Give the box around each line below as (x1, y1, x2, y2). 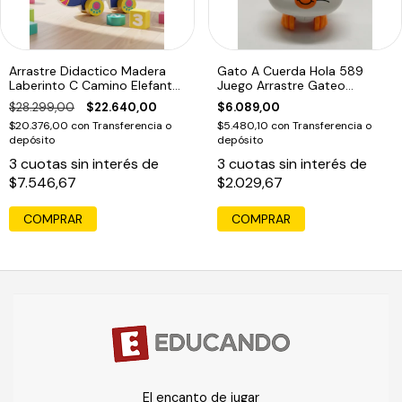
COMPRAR (231, 210, 291, 227)
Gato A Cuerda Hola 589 (216, 62, 363, 79)
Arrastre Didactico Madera (9, 62, 166, 79)
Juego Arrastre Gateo (216, 76, 345, 93)
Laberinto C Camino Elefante (9, 76, 179, 93)
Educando (216, 91, 277, 108)
